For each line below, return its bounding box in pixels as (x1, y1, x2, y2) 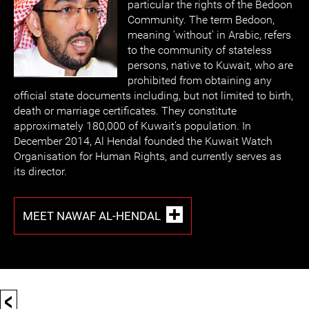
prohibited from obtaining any (128, 74, 272, 87)
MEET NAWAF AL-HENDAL (23, 208, 161, 223)
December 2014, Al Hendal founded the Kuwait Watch (14, 134, 272, 148)
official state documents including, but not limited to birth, (14, 89, 293, 102)
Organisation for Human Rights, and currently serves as (14, 150, 281, 163)
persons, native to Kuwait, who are (128, 59, 293, 72)
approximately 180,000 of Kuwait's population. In (14, 119, 251, 132)
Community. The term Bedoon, (128, 13, 275, 26)
